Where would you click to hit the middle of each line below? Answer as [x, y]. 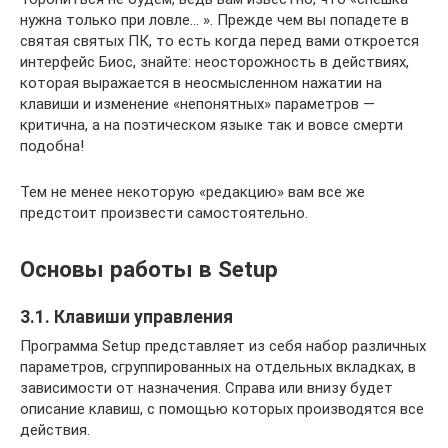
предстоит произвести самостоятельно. [164, 212]
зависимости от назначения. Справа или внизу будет [206, 387]
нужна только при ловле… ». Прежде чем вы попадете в [214, 19]
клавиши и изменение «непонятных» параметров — [197, 103]
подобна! [52, 145]
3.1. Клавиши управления [126, 316]
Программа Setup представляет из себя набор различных [223, 345]
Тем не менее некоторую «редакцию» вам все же [192, 191]
